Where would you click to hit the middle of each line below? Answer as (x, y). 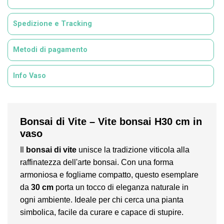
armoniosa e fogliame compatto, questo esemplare (109, 175)
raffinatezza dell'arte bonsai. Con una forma (97, 162)
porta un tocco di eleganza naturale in (121, 187)
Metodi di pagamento (50, 50)
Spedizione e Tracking (52, 24)
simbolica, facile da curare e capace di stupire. (102, 212)
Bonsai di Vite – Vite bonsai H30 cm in (111, 121)
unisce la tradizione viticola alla (133, 150)
